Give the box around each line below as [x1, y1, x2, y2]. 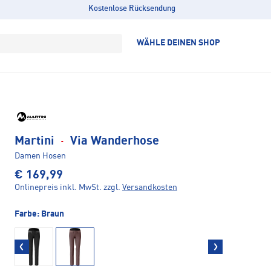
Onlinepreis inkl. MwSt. [15, 183, 102, 192]
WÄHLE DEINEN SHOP [137, 39, 220, 47]
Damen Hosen [15, 151, 66, 160]
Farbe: [15, 209, 41, 218]
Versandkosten [122, 183, 177, 192]
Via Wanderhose [67, 135, 159, 148]
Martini [15, 135, 57, 148]
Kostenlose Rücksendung [88, 5, 175, 13]
